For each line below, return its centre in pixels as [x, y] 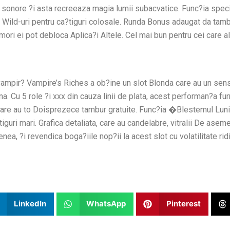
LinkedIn [30, 204]
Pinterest [183, 204]
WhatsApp [106, 204]
